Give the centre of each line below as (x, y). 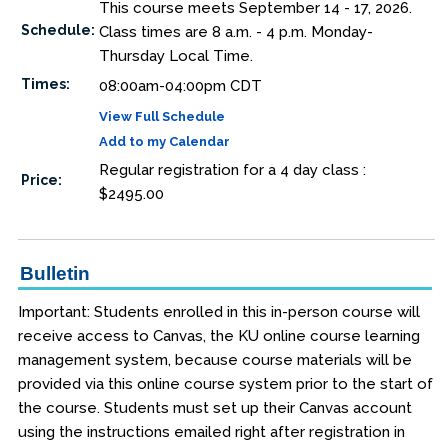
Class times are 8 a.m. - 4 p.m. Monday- (235, 32)
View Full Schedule (161, 116)
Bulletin (54, 273)
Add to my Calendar (164, 141)
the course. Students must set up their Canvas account (214, 408)
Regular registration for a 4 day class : (232, 170)
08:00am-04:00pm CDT (180, 86)
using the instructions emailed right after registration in (211, 432)
